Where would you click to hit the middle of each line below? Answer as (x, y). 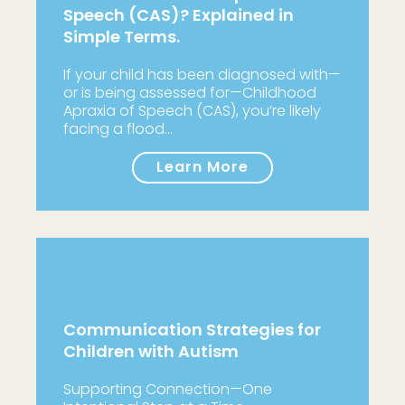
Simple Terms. (122, 37)
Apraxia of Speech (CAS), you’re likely (192, 111)
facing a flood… (118, 129)
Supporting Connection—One (168, 389)
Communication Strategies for (192, 330)
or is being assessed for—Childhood (190, 93)
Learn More (202, 167)
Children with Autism (151, 351)
